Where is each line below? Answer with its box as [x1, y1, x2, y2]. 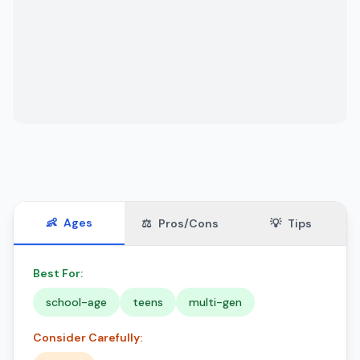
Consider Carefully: [33, 330, 142, 345]
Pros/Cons [158, 216, 219, 231]
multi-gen [189, 295, 242, 309]
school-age [46, 295, 107, 309]
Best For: [33, 266, 83, 280]
